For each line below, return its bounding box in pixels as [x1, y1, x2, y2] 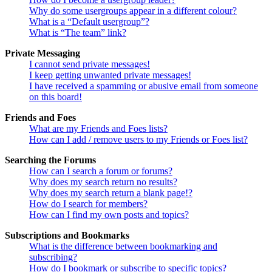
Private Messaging [5, 48, 80, 59]
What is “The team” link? [29, 27, 126, 38]
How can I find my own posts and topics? [29, 209, 189, 220]
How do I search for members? [29, 199, 148, 209]
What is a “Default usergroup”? [29, 16, 149, 27]
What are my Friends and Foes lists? [29, 123, 168, 134]
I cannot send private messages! [29, 59, 150, 70]
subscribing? [29, 252, 77, 263]
